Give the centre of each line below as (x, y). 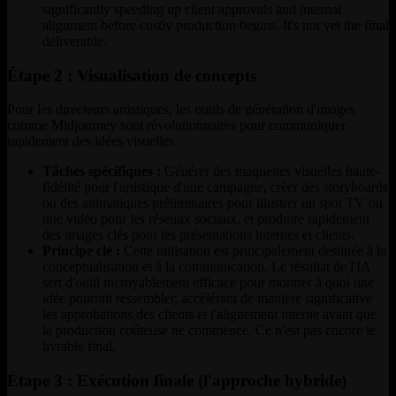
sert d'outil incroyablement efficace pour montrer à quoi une (208, 283)
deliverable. (75, 41)
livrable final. (79, 346)
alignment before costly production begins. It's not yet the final (216, 25)
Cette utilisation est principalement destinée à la (253, 251)
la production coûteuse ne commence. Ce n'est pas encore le (209, 331)
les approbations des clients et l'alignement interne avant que (209, 315)
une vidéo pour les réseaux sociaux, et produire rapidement (206, 219)
